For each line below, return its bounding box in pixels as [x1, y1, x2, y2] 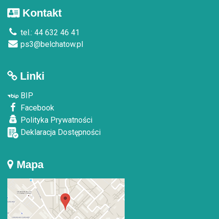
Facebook [19, 103, 54, 112]
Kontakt [20, 6, 62, 19]
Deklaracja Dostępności [19, 127, 101, 137]
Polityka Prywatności [19, 115, 92, 125]
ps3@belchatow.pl [19, 39, 83, 49]
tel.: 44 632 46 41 [19, 27, 80, 37]
